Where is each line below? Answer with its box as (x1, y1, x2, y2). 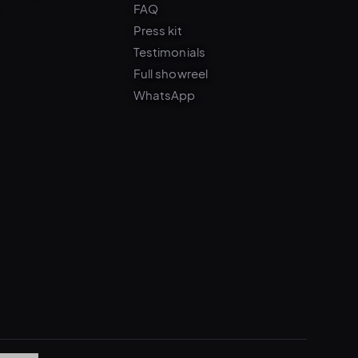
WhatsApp (133, 57, 196, 73)
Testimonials (133, 14, 205, 30)
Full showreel (133, 35, 208, 51)
